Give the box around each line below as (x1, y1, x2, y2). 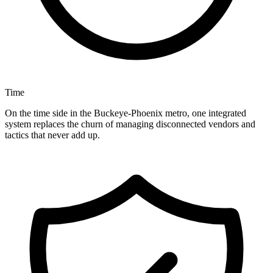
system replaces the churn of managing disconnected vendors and (5, 119, 255, 130)
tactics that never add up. (5, 130, 100, 141)
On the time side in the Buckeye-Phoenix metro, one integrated (5, 108, 246, 119)
